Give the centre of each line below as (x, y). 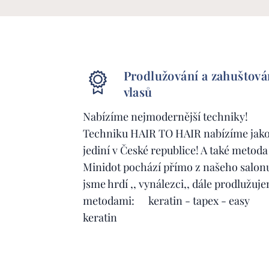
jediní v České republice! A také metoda (175, 150)
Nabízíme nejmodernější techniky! (165, 116)
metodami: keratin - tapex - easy (166, 200)
